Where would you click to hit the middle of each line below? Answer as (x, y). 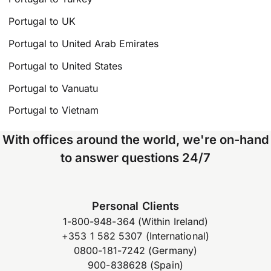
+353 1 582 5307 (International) (135, 236)
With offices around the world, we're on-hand (135, 140)
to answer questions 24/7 (135, 158)
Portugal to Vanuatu (54, 88)
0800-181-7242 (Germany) (135, 251)
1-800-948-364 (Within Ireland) (135, 222)
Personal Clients (135, 206)
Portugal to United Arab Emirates (84, 44)
